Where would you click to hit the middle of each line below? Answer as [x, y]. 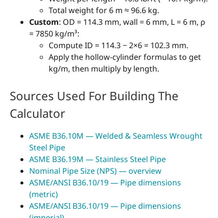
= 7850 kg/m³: [54, 33]
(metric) [44, 194]
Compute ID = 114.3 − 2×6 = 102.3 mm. [118, 45]
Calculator [37, 113]
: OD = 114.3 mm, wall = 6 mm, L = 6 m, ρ [132, 22]
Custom [44, 22]
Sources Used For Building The [94, 96]
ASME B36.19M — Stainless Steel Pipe [98, 159]
